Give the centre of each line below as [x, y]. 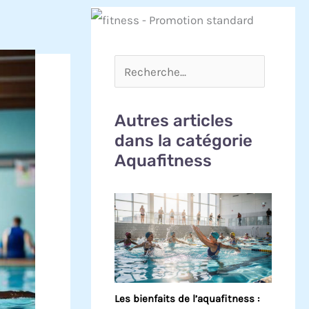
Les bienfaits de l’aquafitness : [187, 298]
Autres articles [174, 121]
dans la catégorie [183, 141]
